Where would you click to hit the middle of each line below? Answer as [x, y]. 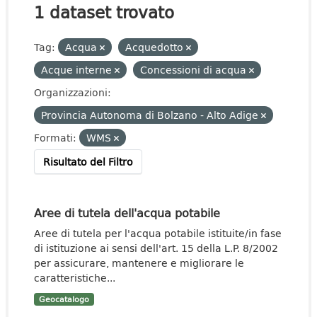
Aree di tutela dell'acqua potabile [127, 213]
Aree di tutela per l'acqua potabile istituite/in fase [158, 233]
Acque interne [78, 70]
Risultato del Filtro [88, 162]
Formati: [55, 138]
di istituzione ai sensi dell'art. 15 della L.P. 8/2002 [156, 248]
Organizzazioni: [73, 92]
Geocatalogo [64, 299]
